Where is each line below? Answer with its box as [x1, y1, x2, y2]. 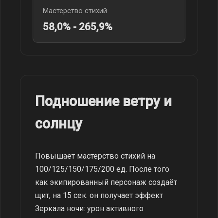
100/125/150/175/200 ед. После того [35, 164, 169, 174]
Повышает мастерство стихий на [35, 151, 155, 161]
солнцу [35, 115, 82, 132]
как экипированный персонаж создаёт [35, 178, 177, 187]
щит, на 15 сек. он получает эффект [35, 191, 163, 200]
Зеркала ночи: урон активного [35, 204, 144, 213]
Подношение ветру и [35, 93, 172, 109]
